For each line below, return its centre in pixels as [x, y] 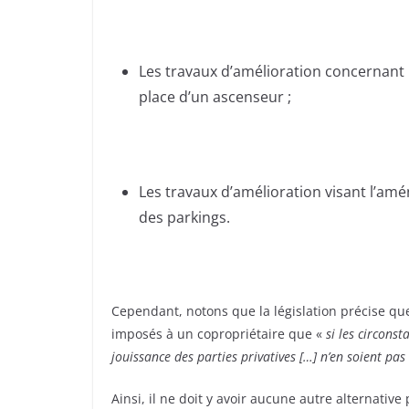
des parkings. [184, 218]
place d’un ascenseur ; [215, 97]
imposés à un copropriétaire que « [219, 334]
